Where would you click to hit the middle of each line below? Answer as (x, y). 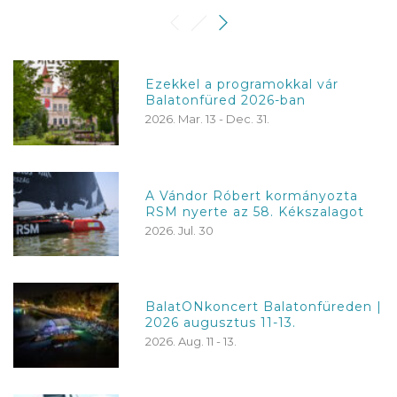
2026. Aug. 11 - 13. (191, 342)
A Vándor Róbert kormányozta (252, 195)
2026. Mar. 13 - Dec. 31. (208, 119)
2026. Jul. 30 (180, 230)
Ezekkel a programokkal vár (242, 85)
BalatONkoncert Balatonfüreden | (264, 307)
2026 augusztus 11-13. (221, 323)
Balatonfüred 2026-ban (226, 101)
